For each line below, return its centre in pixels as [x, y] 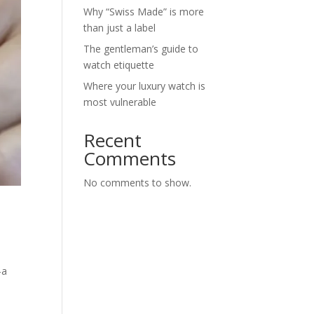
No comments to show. [138, 182]
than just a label [120, 27]
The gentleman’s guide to [141, 48]
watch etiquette [119, 64]
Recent [113, 140]
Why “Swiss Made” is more [144, 11]
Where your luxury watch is [145, 86]
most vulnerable [120, 102]
